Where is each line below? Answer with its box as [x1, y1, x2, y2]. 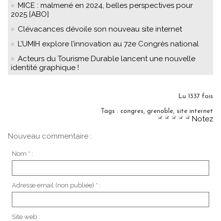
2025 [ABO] [11, 9, 49, 19]
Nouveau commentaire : [8, 131, 92, 141]
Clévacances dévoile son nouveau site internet [18, 24, 182, 34]
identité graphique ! [11, 63, 79, 72]
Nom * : [11, 149, 33, 157]
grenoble [147, 108, 173, 114]
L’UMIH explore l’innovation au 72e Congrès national [18, 39, 199, 48]
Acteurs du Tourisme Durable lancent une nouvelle [18, 54, 195, 63]
